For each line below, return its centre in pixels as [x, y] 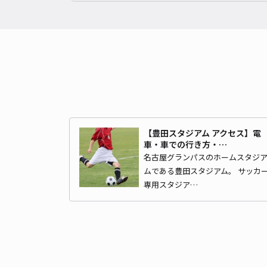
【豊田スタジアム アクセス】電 [202, 133]
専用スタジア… [171, 184]
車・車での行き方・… [185, 144]
